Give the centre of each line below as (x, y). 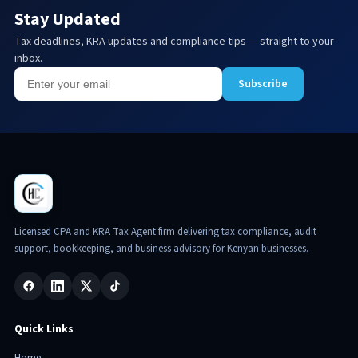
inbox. (28, 59)
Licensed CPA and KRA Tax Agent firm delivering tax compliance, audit (165, 232)
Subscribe (263, 84)
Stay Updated (67, 20)
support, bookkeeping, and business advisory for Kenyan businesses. (161, 249)
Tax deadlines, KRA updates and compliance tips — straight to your (174, 42)
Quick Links (44, 330)
